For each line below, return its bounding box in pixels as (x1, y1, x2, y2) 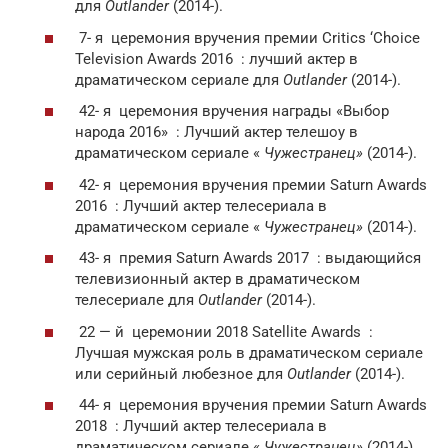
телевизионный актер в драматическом (75, 270, 360, 288)
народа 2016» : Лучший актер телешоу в (75, 123, 358, 141)
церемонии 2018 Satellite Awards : (124, 322, 373, 341)
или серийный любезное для (75, 364, 283, 383)
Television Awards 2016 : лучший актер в (75, 49, 358, 68)
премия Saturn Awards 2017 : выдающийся (111, 249, 421, 267)
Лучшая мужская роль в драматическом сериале (75, 343, 423, 362)
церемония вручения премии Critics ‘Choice (103, 28, 420, 47)
